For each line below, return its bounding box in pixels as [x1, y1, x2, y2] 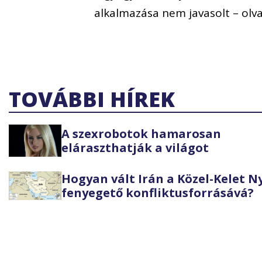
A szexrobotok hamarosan [61, 125, 221, 142]
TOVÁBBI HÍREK [9, 85, 175, 114]
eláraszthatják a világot [61, 139, 209, 156]
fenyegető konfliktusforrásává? [61, 184, 254, 201]
